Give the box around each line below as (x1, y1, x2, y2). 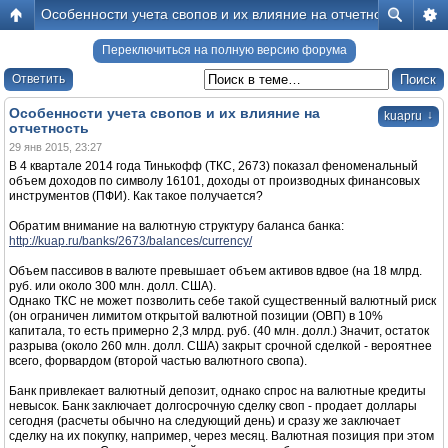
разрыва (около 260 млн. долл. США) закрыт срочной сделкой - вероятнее (9, 339, 432, 353)
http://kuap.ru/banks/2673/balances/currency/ (9, 234, 252, 248)
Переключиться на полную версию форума (101, 43, 347, 57)
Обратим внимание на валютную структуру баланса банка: (9, 219, 344, 233)
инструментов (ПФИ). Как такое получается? (9, 189, 263, 203)
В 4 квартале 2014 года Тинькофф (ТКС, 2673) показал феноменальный (9, 159, 418, 173)
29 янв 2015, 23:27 (9, 141, 102, 153)
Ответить (12, 72, 65, 86)
